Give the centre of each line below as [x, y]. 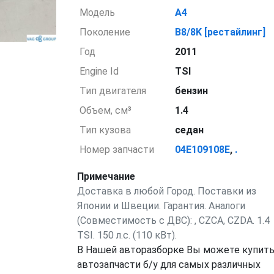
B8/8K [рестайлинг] [220, 32]
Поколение [105, 32]
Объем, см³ [106, 110]
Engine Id [99, 71]
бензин [192, 91]
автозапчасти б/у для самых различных [168, 265]
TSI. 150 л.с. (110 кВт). [127, 235]
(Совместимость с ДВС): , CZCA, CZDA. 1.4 [173, 220]
